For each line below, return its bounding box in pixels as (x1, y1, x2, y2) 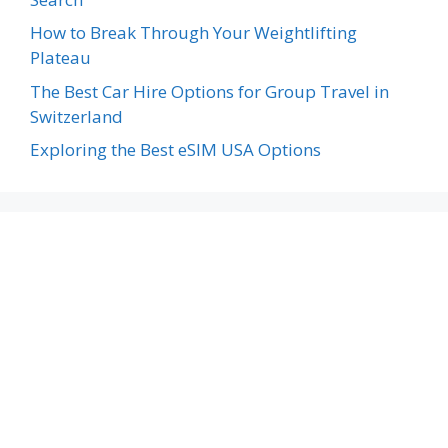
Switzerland (30, 104, 123, 128)
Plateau (30, 46, 91, 70)
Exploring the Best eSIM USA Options (30, 138, 321, 162)
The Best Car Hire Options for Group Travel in (30, 79, 389, 103)
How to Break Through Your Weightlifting (30, 21, 357, 45)
